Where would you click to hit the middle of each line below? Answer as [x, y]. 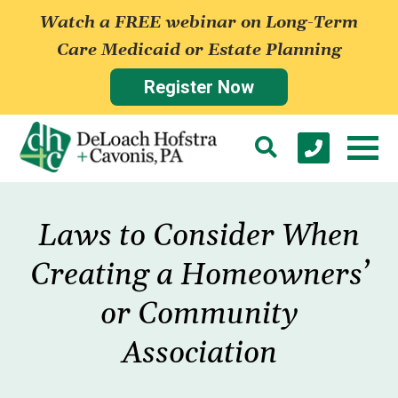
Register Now [199, 87]
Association [199, 354]
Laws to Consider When [199, 237]
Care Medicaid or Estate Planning [199, 50]
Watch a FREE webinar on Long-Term [199, 23]
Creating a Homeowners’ [199, 276]
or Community [199, 315]
